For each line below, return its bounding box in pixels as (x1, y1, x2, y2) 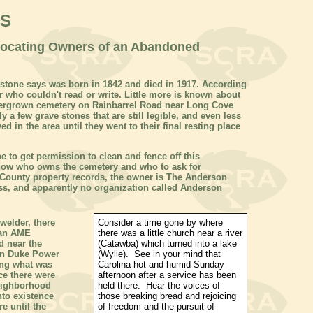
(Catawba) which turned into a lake (98, 238, 237, 249)
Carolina (98, 259, 131, 270)
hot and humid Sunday (131, 259, 224, 270)
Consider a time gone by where (98, 217, 223, 228)
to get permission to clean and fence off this (6, 150, 200, 161)
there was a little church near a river (98, 228, 242, 239)
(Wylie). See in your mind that (98, 249, 221, 260)
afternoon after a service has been (98, 270, 236, 281)
